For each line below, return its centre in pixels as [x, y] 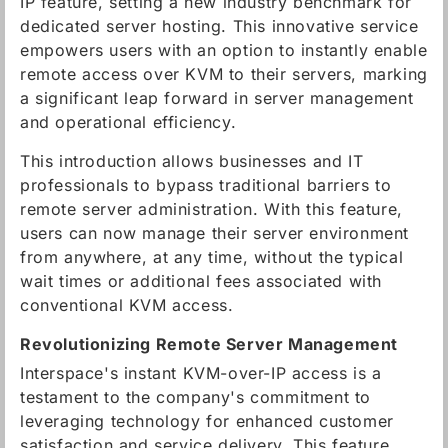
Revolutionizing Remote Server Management [209, 344]
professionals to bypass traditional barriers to [206, 185]
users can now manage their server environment [215, 233]
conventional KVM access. [127, 305]
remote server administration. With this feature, [211, 209]
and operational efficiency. [128, 122]
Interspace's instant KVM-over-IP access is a [201, 373]
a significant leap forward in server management [217, 98]
